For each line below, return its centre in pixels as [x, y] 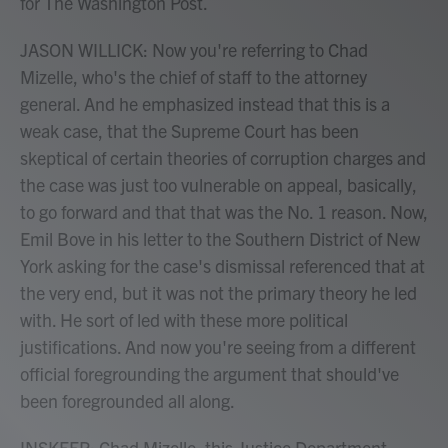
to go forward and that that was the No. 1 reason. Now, [224, 211]
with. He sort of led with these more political [184, 319]
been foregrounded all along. [127, 400]
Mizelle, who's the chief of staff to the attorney [193, 76]
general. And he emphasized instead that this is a [205, 103]
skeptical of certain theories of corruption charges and [223, 157]
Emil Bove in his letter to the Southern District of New [220, 238]
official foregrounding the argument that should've [209, 373]
